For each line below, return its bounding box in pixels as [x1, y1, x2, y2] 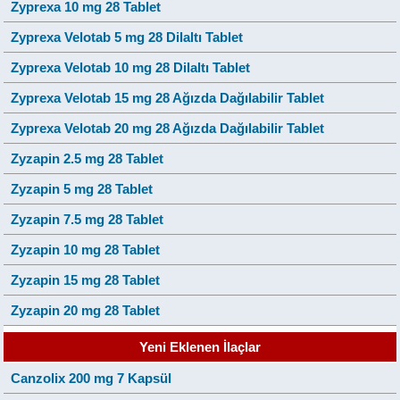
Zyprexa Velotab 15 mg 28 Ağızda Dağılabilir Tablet [11, 89, 325, 105]
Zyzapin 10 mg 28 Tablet [11, 241, 161, 257]
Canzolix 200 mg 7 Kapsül [11, 370, 172, 386]
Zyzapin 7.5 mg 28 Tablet [11, 211, 164, 227]
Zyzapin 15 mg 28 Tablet [11, 271, 161, 287]
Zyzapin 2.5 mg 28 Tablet [11, 150, 164, 166]
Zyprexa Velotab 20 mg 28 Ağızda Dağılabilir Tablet [11, 120, 325, 136]
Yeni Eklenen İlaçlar [139, 338, 261, 354]
